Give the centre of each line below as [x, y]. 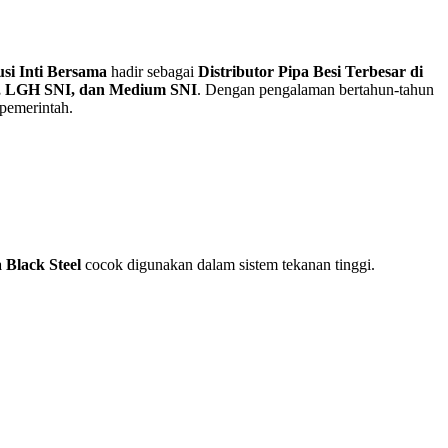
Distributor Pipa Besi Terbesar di [310, 72]
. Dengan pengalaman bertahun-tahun [315, 90]
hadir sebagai [152, 72]
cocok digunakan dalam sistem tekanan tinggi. [228, 265]
